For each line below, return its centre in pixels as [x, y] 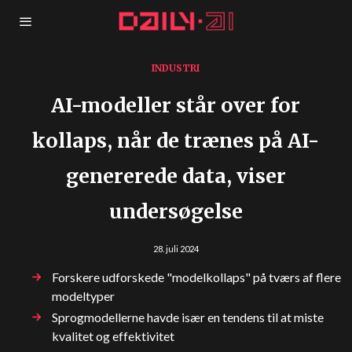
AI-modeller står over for [176, 105]
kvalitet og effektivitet [114, 336]
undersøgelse [176, 211]
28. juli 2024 [176, 249]
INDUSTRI [176, 68]
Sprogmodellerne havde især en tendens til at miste [188, 317]
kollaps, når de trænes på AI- [176, 141]
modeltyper [84, 296]
